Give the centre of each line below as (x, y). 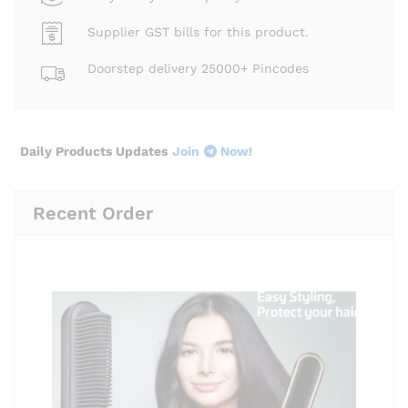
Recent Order (93, 213)
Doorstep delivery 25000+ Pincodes (198, 69)
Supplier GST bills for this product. (198, 32)
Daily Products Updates (94, 151)
